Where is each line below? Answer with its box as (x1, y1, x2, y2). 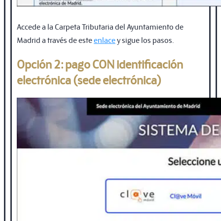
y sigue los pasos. (115, 34, 174, 45)
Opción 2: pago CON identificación (17, 56, 183, 72)
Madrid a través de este (17, 34, 94, 45)
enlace (94, 34, 115, 45)
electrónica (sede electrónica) (17, 72, 161, 87)
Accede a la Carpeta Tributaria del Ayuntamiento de (17, 21, 184, 32)
